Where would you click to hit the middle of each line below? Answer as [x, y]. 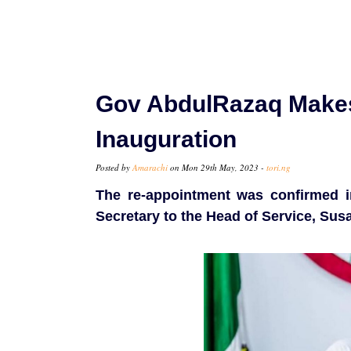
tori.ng [279, 168]
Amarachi [150, 168]
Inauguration [166, 139]
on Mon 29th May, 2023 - [217, 168]
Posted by [114, 168]
